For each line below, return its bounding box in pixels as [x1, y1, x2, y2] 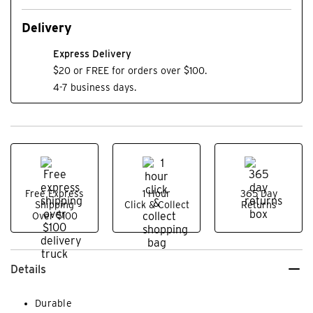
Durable [35, 298, 72, 310]
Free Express [25, 188, 84, 200]
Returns [240, 199, 277, 211]
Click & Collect [124, 199, 189, 211]
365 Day [240, 188, 277, 200]
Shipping [35, 199, 74, 211]
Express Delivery [53, 48, 131, 60]
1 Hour [143, 188, 170, 200]
